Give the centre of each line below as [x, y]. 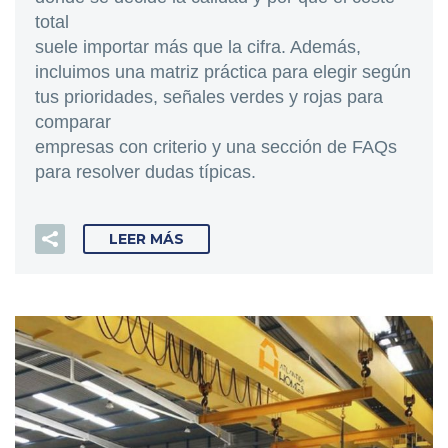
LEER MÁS [146, 239]
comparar [73, 121]
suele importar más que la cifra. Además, [198, 46]
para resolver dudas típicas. [145, 171]
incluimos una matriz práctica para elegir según [223, 71]
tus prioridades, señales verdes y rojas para [209, 96]
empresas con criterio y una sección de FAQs [216, 146]
